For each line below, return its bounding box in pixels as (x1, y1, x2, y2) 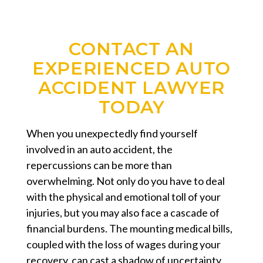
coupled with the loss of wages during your (26, 237, 221, 251)
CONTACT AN (69, 38, 194, 60)
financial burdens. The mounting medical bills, (26, 221, 232, 235)
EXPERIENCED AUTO (32, 57, 231, 79)
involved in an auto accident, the (26, 142, 173, 156)
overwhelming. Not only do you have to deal (26, 174, 225, 187)
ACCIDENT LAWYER (38, 76, 225, 99)
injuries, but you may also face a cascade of (26, 205, 220, 219)
